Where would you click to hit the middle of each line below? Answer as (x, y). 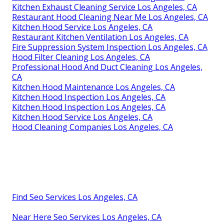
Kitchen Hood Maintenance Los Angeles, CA (93, 87)
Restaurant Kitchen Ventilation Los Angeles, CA (100, 37)
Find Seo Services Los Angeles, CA (75, 197)
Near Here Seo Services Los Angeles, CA (87, 217)
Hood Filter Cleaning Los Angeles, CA (81, 57)
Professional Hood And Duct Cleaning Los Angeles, (107, 67)
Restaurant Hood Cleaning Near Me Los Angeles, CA (110, 17)
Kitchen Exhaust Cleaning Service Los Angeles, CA (104, 7)
